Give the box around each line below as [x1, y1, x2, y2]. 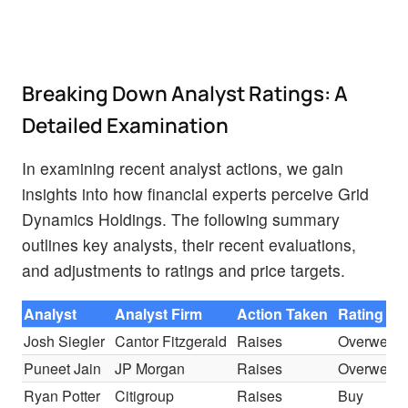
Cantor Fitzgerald [115, 330, 228, 352]
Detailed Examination [22, 110, 229, 139]
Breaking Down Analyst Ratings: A [22, 78, 348, 107]
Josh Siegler [24, 330, 106, 352]
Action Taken [237, 302, 329, 324]
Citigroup [115, 384, 175, 406]
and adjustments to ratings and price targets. [22, 258, 345, 281]
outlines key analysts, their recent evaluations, [22, 232, 356, 256]
